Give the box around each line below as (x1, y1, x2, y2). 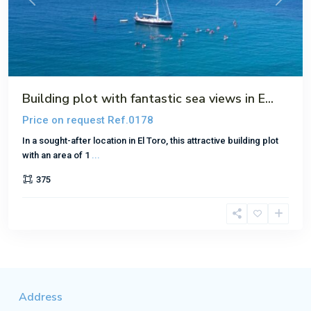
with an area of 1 (22, 149, 92, 160)
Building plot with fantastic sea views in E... (22, 90, 274, 107)
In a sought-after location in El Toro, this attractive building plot (22, 135, 278, 146)
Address (19, 289, 62, 305)
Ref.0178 (108, 113, 153, 126)
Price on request (22, 113, 105, 126)
